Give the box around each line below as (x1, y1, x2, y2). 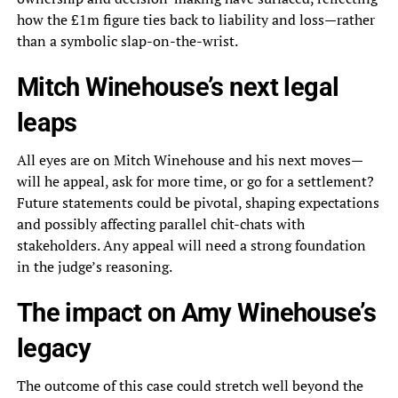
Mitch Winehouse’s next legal (16, 72, 339, 103)
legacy (16, 333, 92, 364)
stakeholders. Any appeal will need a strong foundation (16, 235, 366, 256)
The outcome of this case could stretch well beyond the (16, 376, 363, 396)
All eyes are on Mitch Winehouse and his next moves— (16, 150, 363, 171)
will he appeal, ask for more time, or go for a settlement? (16, 171, 374, 192)
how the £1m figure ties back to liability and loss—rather (16, 10, 375, 30)
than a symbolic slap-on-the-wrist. (16, 31, 238, 52)
